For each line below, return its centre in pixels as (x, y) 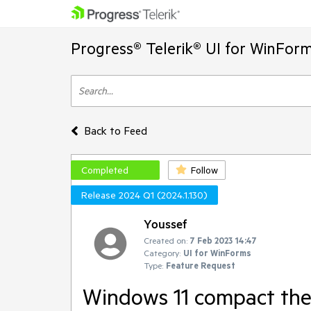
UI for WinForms (217, 253)
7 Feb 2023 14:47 (224, 240)
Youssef (165, 224)
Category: (162, 253)
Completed (105, 170)
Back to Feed (115, 131)
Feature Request (201, 265)
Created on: (166, 240)
